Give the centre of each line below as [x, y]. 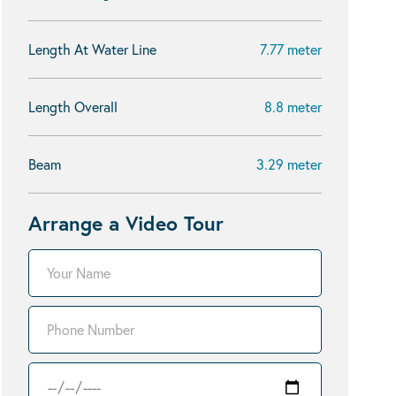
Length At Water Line [92, 49]
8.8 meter [293, 107]
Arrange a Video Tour [126, 223]
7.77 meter [291, 49]
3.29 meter [289, 164]
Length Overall [73, 107]
